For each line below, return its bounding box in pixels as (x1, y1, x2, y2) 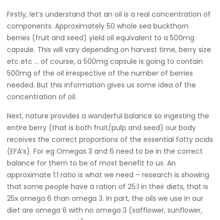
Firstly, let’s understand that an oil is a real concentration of (7, 9, 211, 19)
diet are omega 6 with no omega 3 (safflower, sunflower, (7, 205, 202, 215)
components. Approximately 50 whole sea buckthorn (7, 21, 189, 31)
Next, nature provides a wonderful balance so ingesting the (7, 111, 209, 121)
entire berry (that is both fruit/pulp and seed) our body (7, 123, 196, 133)
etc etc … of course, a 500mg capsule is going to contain (7, 56, 203, 66)
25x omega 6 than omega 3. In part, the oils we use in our (7, 193, 203, 203)
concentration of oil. (7, 92, 77, 102)
